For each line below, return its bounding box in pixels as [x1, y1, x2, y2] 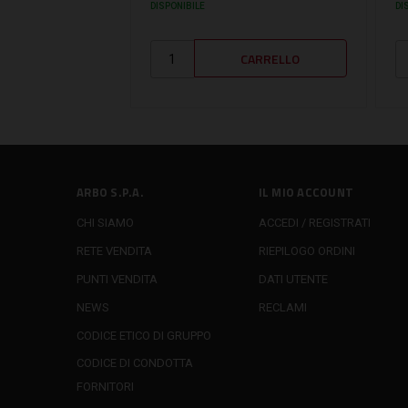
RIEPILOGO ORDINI [258, 243, 355, 258]
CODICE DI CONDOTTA [76, 356, 193, 371]
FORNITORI [76, 380, 134, 394]
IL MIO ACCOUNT [258, 182, 353, 201]
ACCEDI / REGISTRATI [258, 215, 371, 229]
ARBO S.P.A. [76, 182, 144, 201]
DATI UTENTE [258, 271, 328, 286]
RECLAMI [258, 300, 307, 314]
